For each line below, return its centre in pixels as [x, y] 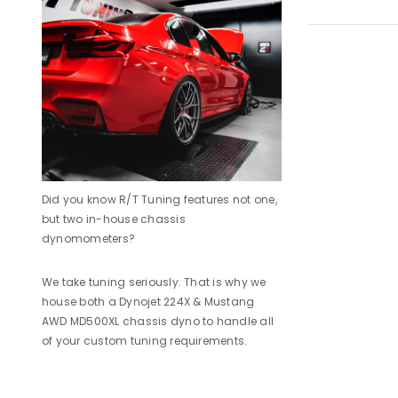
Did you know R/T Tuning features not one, [159, 200]
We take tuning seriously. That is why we [154, 283]
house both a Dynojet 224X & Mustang [148, 302]
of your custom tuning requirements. [145, 341]
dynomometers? [89, 239]
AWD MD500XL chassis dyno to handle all [158, 322]
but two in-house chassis [114, 219]
